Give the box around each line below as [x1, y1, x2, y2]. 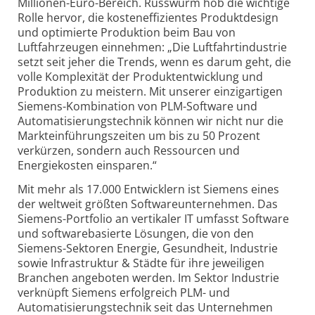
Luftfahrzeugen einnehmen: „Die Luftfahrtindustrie [18, 39, 287, 56]
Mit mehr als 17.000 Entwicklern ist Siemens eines [18, 181, 279, 197]
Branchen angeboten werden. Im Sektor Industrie [18, 269, 279, 285]
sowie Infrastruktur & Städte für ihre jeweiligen [18, 255, 264, 271]
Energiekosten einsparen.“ [18, 157, 157, 174]
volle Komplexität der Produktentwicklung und [18, 69, 263, 85]
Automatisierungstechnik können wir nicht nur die [18, 113, 283, 129]
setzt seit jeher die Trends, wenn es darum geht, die [18, 54, 291, 70]
